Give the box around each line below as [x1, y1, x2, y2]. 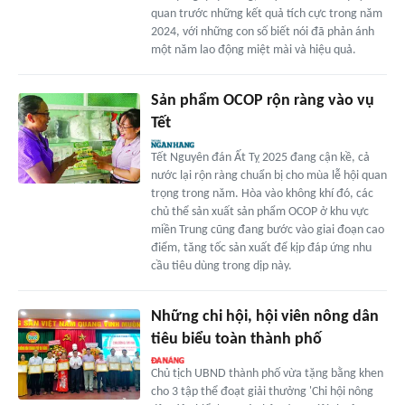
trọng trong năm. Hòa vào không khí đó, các [150, 186, 373, 201]
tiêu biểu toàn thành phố [150, 330, 322, 348]
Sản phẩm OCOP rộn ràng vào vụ [150, 91, 374, 109]
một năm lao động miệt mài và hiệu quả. [150, 42, 356, 57]
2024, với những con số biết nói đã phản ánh [150, 24, 374, 39]
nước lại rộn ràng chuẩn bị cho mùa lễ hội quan [150, 168, 387, 183]
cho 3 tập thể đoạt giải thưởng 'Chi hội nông [150, 384, 373, 399]
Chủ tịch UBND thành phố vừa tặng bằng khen [150, 366, 383, 381]
